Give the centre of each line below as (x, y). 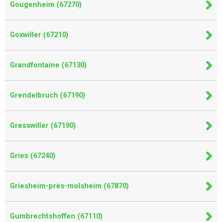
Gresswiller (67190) (43, 126)
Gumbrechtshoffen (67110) (56, 216)
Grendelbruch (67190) (48, 95)
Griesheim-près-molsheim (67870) (69, 186)
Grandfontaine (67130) (48, 65)
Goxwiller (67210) (39, 35)
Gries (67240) (33, 156)
